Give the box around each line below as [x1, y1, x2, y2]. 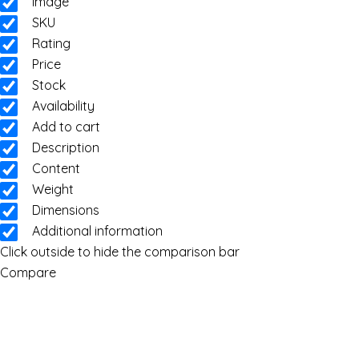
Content [31, 160, 80, 177]
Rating [31, 35, 71, 52]
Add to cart [31, 119, 100, 135]
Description [31, 139, 99, 156]
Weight [31, 181, 74, 198]
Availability [31, 98, 95, 115]
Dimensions [31, 202, 99, 219]
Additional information [31, 223, 163, 240]
